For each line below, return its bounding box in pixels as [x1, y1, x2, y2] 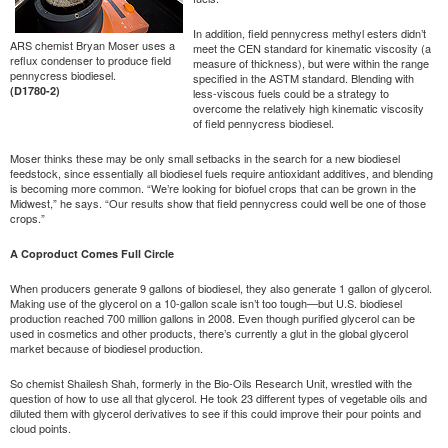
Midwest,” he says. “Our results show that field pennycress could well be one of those [10, 194, 426, 211]
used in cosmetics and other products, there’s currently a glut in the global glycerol [10, 324, 408, 341]
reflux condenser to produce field [10, 51, 171, 68]
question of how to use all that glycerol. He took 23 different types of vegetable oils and [10, 389, 427, 406]
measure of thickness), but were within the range [193, 54, 429, 71]
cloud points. [10, 419, 71, 436]
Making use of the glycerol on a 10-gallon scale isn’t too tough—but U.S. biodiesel [10, 294, 402, 311]
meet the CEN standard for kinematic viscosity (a [193, 39, 431, 56]
